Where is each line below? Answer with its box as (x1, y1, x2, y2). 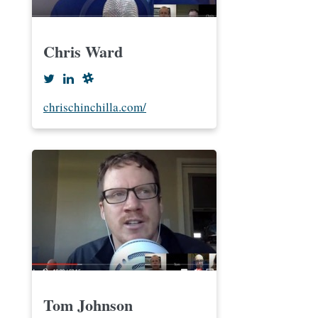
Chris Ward (43, 40, 123, 63)
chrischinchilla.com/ (43, 99, 146, 115)
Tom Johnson (43, 293, 133, 317)
